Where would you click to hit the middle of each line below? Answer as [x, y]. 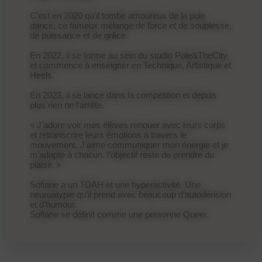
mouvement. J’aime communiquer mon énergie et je [129, 144]
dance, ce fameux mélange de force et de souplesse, [131, 25]
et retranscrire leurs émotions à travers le [108, 135]
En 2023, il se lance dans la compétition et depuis [124, 95]
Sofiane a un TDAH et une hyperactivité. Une [116, 184]
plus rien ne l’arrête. [67, 105]
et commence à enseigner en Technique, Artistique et [131, 65]
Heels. [42, 75]
